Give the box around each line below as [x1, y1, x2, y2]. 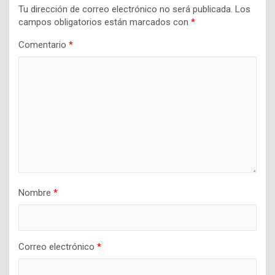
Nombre [18, 187, 53, 198]
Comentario [18, 39, 69, 50]
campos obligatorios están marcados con [18, 16, 191, 28]
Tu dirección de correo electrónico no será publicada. [18, 3, 233, 15]
